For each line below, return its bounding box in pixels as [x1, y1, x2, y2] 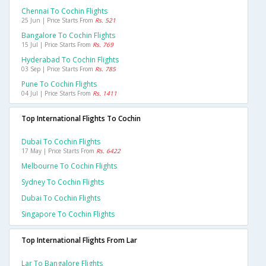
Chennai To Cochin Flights [21, 6, 107, 17]
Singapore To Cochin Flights [21, 209, 115, 220]
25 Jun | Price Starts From [21, 16, 95, 25]
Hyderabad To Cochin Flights [21, 55, 119, 65]
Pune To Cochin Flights [21, 79, 97, 90]
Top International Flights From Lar [21, 235, 137, 246]
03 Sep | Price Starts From [21, 65, 95, 74]
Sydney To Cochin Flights [21, 177, 104, 188]
